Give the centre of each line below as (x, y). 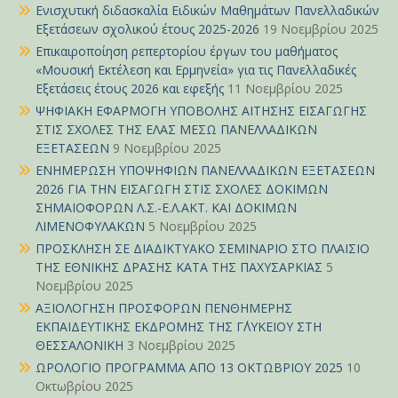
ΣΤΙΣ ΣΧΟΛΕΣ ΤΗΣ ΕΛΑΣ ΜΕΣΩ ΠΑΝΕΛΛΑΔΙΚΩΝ (176, 130)
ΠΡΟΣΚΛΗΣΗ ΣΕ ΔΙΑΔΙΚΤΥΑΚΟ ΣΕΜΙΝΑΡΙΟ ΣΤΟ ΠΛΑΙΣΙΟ (203, 249)
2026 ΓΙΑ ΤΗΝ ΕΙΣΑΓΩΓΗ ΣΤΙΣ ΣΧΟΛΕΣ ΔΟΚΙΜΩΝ (182, 189)
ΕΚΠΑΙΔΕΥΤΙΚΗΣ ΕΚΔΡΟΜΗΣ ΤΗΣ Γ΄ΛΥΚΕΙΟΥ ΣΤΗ (179, 327)
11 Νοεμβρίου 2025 (285, 89)
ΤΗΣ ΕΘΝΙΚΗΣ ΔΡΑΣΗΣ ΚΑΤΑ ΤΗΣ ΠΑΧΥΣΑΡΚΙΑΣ (179, 267)
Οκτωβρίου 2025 (84, 386)
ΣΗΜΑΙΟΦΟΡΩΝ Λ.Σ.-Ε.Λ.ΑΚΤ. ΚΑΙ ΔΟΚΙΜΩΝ (166, 208)
